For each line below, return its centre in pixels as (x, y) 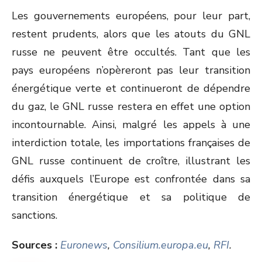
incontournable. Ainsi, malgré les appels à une (131, 125)
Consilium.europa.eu (161, 245)
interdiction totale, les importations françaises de (131, 143)
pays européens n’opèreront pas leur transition (131, 70)
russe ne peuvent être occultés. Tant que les (131, 52)
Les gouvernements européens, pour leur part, (131, 16)
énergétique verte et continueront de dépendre (131, 88)
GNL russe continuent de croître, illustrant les (131, 161)
